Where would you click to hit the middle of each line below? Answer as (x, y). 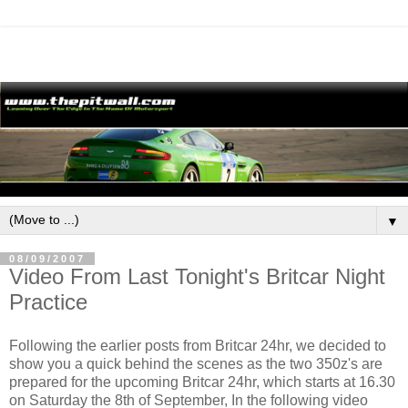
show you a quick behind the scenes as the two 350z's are (196, 364)
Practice (48, 302)
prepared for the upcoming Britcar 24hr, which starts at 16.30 (202, 382)
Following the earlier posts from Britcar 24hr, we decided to (198, 346)
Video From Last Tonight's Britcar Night (197, 277)
